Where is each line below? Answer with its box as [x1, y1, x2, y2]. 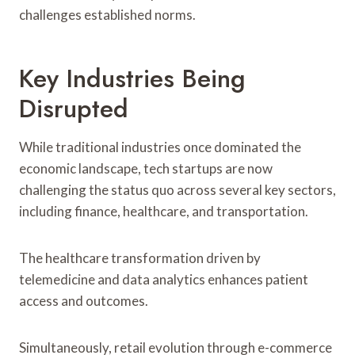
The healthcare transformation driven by [19, 249, 261, 266]
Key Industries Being [19, 59, 246, 97]
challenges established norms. [19, 6, 196, 23]
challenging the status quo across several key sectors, [19, 181, 336, 198]
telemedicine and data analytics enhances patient [19, 270, 308, 288]
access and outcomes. [19, 292, 148, 309]
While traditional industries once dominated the [19, 138, 301, 155]
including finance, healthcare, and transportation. [19, 202, 308, 219]
